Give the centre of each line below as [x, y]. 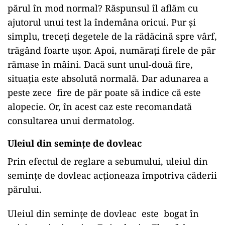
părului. [25, 189]
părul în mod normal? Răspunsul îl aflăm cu [103, 8]
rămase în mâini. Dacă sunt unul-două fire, [100, 64]
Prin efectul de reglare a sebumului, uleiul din [108, 161]
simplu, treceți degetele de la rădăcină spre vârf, [112, 36]
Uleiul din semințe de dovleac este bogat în [103, 213]
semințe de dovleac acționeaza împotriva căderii [112, 175]
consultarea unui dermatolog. [71, 121]
